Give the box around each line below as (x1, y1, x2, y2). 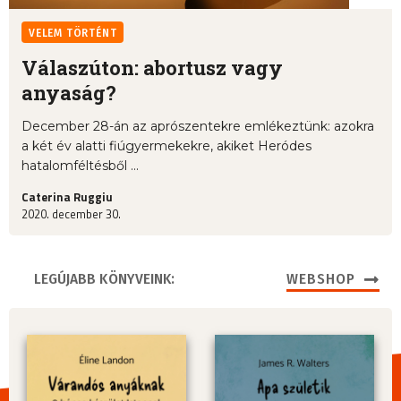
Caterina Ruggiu (21, 188, 113, 207)
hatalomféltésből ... (21, 158, 139, 175)
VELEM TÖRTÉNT (29, 27, 117, 40)
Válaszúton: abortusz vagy (21, 55, 283, 81)
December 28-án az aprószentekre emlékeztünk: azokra (21, 118, 374, 135)
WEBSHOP (286, 269, 355, 289)
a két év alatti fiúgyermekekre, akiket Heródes (21, 138, 311, 155)
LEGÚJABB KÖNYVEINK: (34, 269, 175, 289)
